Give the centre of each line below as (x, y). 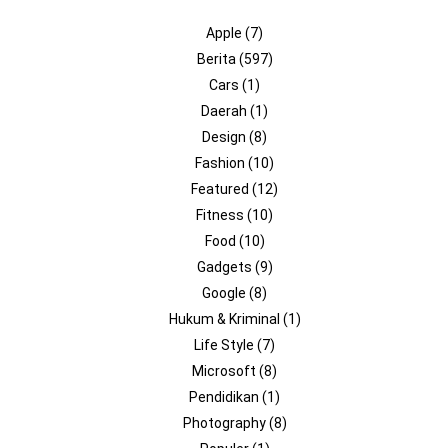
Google (225, 292)
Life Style (225, 344)
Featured (221, 188)
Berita (217, 58)
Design (225, 136)
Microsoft (225, 370)
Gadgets (225, 266)
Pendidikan (225, 396)
